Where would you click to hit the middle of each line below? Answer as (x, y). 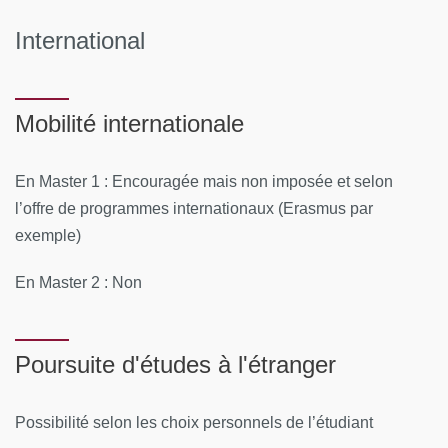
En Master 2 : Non (78, 282)
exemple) (48, 235)
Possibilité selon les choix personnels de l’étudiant (194, 422)
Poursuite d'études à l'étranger (175, 364)
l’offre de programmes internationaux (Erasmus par (194, 208)
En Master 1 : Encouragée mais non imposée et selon (204, 181)
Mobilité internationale (129, 123)
